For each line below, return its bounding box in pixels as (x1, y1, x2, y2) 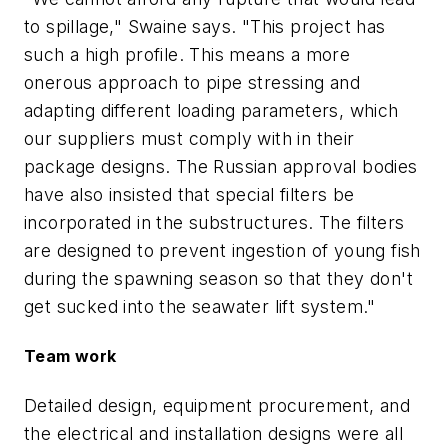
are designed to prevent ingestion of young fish (24, 239, 421, 261)
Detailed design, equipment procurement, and (24, 394, 411, 416)
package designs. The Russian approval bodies (24, 155, 418, 177)
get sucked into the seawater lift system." (24, 295, 376, 317)
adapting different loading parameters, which (24, 99, 399, 121)
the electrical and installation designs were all (24, 422, 404, 444)
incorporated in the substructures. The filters (24, 211, 405, 233)
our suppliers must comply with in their (24, 127, 355, 149)
